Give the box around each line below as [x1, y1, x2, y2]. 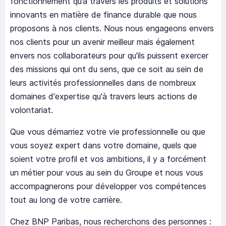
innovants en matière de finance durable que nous [10, 10, 197, 20]
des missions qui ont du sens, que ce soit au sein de [10, 64, 203, 75]
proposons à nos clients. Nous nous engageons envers [10, 23, 214, 34]
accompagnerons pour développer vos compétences [10, 181, 206, 192]
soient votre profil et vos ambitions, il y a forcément [10, 154, 206, 164]
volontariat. [10, 105, 53, 116]
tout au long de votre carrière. [10, 195, 122, 205]
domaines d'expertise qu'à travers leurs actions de [10, 91, 197, 102]
